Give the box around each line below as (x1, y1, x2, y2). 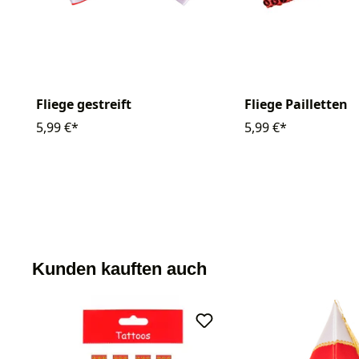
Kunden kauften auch (32, 259, 207, 280)
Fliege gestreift (36, 95, 131, 113)
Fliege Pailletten (244, 95, 348, 113)
